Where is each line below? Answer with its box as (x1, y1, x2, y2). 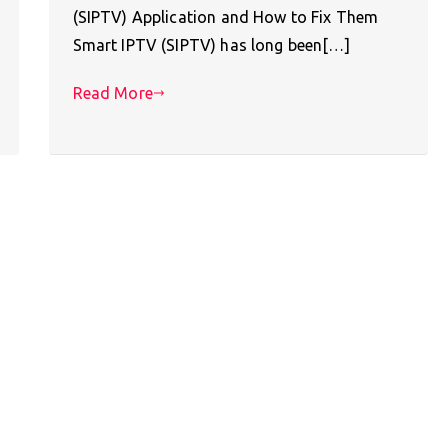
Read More (72, 83, 153, 102)
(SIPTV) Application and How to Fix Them (72, 7, 379, 26)
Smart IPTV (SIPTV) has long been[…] (72, 35, 350, 54)
